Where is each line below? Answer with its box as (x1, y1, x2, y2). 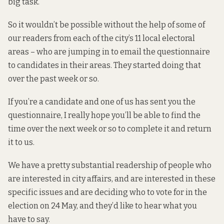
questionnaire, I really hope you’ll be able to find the (8, 110, 200, 120)
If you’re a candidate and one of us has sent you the (8, 97, 195, 107)
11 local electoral (135, 33, 195, 43)
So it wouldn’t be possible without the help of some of (8, 19, 205, 29)
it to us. (8, 137, 34, 147)
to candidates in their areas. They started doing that (8, 60, 201, 70)
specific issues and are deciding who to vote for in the (8, 187, 207, 197)
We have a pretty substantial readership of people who (8, 160, 211, 170)
